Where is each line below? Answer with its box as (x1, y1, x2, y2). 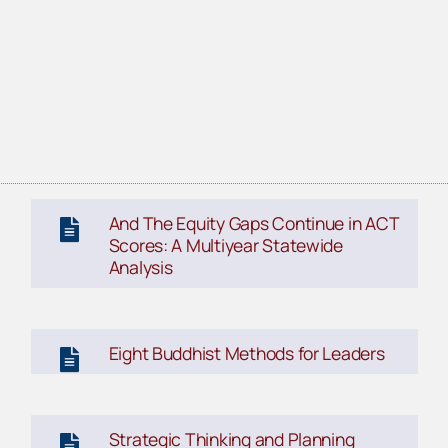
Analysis (108, 255, 173, 280)
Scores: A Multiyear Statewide (108, 233, 343, 258)
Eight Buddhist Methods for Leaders (108, 341, 385, 366)
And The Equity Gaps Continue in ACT (108, 211, 399, 236)
